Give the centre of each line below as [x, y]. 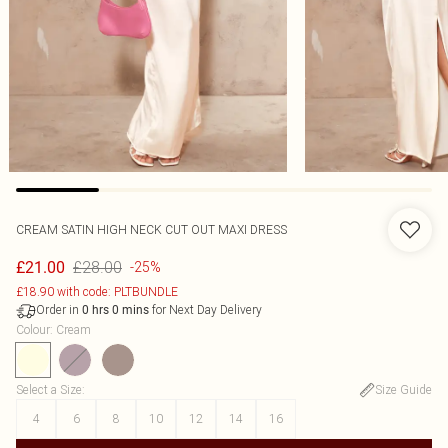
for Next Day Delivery [205, 309]
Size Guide [403, 389]
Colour [33, 329]
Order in [59, 309]
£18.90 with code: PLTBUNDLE [97, 291]
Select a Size [49, 389]
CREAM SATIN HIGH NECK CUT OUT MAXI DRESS [151, 229]
